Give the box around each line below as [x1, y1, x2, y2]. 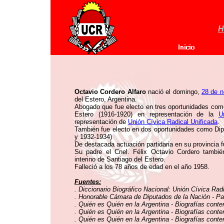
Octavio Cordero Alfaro [74, 88, 146, 95]
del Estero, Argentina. [74, 95, 137, 103]
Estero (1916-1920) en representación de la [74, 110, 219, 118]
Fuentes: [74, 178, 101, 185]
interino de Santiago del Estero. [74, 155, 165, 163]
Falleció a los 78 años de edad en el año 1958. [74, 163, 209, 170]
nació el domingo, [145, 88, 201, 95]
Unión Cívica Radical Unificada [128, 118, 217, 125]
